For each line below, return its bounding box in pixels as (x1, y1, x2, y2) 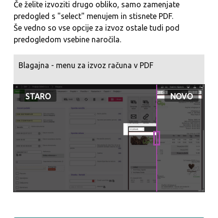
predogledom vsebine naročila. (14, 35, 121, 44)
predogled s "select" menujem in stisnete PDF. (14, 12, 173, 21)
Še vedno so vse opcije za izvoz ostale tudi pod (14, 23, 180, 33)
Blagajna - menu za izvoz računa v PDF (18, 60, 153, 70)
